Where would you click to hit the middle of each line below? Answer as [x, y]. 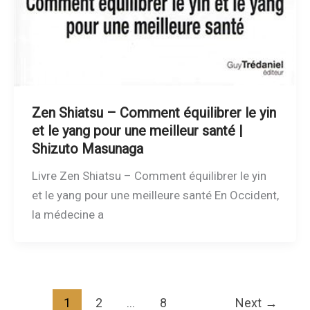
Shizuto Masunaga [87, 149]
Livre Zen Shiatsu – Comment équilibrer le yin [149, 176]
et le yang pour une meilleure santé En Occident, [155, 195]
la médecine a [67, 215]
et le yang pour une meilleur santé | [137, 131]
